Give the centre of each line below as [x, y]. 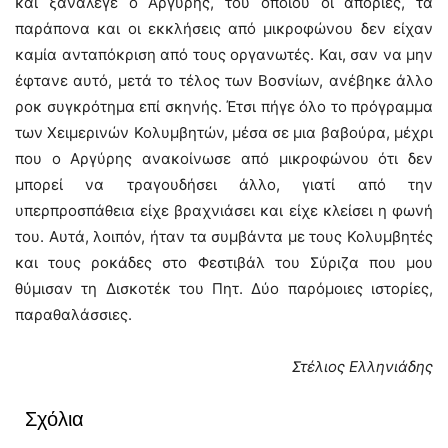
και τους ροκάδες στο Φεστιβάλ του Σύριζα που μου [224, 262]
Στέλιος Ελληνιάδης [362, 366]
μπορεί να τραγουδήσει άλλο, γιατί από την [224, 184]
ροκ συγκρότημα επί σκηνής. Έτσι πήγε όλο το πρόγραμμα [224, 106]
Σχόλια [54, 419]
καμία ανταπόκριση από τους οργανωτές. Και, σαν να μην [224, 54]
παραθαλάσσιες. [73, 314]
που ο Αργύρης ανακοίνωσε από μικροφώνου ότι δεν [224, 158]
